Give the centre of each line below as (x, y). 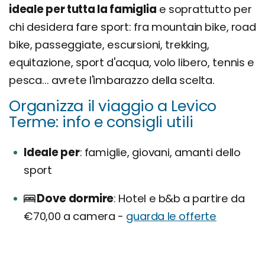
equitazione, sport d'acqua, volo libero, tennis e (132, 63)
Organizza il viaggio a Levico (113, 106)
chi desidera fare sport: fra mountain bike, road (132, 27)
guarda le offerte (172, 216)
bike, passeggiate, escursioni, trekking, (109, 45)
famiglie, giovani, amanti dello (161, 153)
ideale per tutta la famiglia (83, 9)
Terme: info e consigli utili (101, 122)
